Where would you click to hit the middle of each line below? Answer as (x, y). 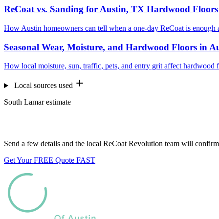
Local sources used (43, 86)
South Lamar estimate (37, 102)
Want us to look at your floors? (81, 123)
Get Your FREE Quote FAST (50, 160)
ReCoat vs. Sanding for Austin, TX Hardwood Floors (111, 9)
